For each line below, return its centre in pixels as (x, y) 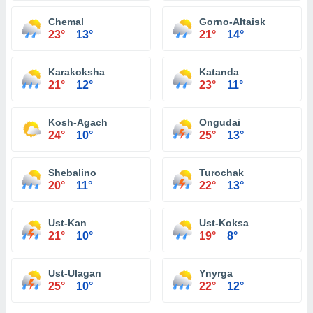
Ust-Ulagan (75, 273)
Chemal (66, 22)
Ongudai (220, 122)
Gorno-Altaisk (232, 22)
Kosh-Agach (78, 122)
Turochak (221, 173)
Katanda (219, 72)
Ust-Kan (67, 223)
